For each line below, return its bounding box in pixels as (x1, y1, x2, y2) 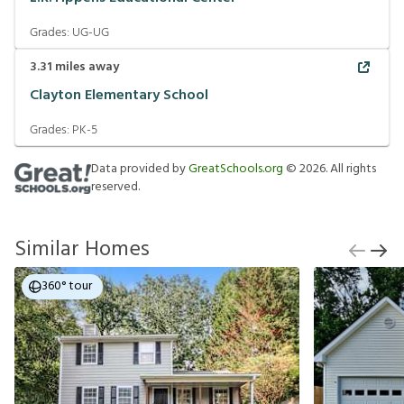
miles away (52, 57, 119, 78)
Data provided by (91, 159, 188, 179)
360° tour (41, 276, 92, 297)
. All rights (326, 159, 376, 179)
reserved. (91, 177, 140, 197)
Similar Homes (14, 233, 150, 267)
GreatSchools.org (188, 159, 283, 179)
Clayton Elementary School (30, 83, 208, 107)
